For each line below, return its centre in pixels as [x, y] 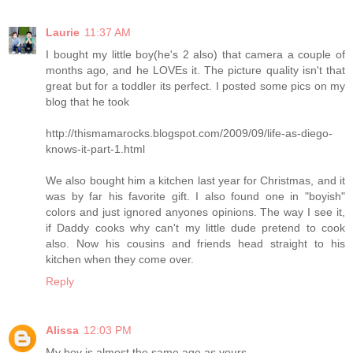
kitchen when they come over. [120, 259]
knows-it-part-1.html [95, 149]
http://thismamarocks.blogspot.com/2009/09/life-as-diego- [189, 133]
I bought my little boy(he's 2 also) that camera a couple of [195, 54]
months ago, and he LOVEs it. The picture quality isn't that [195, 70]
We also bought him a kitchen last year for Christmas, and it [195, 180]
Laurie [63, 32]
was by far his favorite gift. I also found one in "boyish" [195, 196]
